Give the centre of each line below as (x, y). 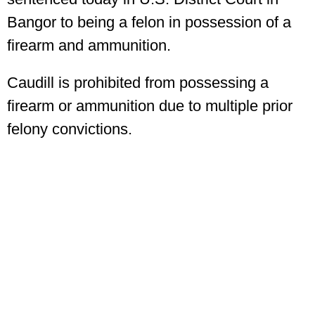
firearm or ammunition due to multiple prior (150, 105)
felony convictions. (70, 129)
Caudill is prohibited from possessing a (138, 82)
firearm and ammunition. (89, 45)
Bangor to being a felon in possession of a (149, 22)
